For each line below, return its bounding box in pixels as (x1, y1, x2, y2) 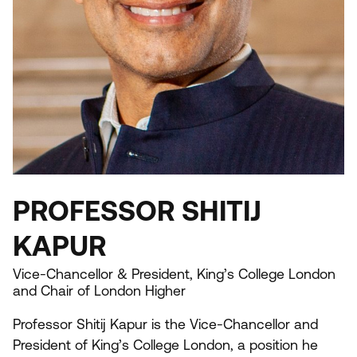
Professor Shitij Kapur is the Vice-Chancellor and (13, 316, 318, 332)
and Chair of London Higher (13, 283, 186, 300)
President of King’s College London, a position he (13, 336, 318, 353)
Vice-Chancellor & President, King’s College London (13, 266, 335, 283)
